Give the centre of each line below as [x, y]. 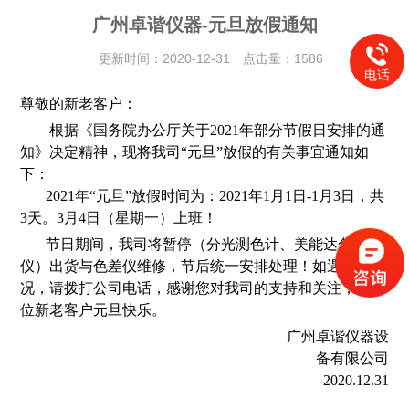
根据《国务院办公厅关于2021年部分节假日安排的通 [203, 130]
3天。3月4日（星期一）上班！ [119, 218]
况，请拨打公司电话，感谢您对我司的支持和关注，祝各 [203, 288]
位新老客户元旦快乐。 [94, 310]
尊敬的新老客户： [79, 104]
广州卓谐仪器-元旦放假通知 [204, 25]
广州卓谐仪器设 [206, 336]
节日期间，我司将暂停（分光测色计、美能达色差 [194, 244]
